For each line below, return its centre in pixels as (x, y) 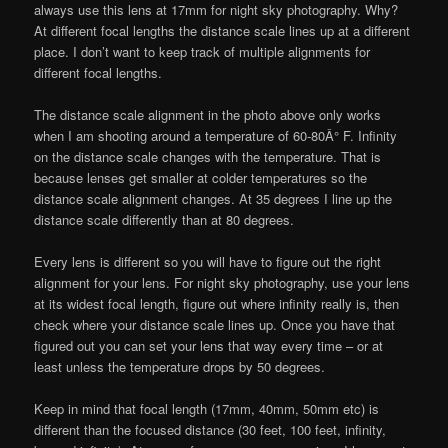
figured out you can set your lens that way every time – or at (209, 345)
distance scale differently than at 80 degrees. (164, 219)
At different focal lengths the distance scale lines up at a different (222, 30)
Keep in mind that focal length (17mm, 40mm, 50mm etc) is (207, 409)
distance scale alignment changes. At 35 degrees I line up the (213, 198)
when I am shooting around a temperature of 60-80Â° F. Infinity (216, 135)
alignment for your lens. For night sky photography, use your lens (222, 282)
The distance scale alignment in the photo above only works (208, 114)
